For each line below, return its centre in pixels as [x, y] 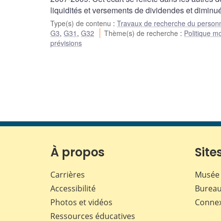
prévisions [66, 43]
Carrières [68, 175]
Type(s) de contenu [82, 23]
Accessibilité [73, 189]
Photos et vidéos [81, 203]
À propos [77, 152]
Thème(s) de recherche [142, 33]
